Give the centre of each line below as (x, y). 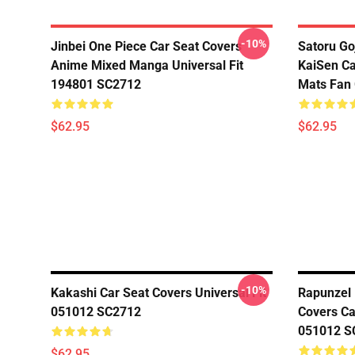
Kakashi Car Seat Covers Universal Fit (158, 293)
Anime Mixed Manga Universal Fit (147, 65)
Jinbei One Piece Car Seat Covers (146, 46)
